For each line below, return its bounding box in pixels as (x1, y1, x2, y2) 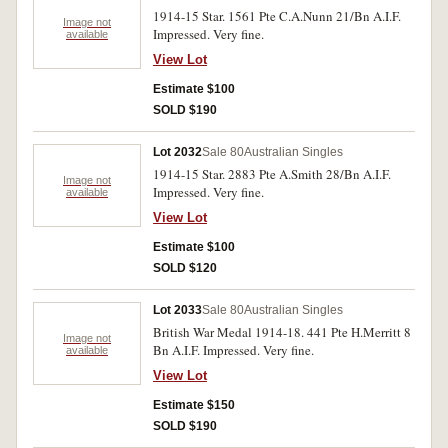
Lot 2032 (153, 145, 202, 159)
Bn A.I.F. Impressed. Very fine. (153, 341, 314, 359)
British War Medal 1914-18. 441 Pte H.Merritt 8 (153, 323, 411, 341)
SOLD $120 (153, 261, 217, 275)
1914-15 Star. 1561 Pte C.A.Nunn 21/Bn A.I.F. (153, 7, 401, 25)
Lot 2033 (153, 303, 202, 317)
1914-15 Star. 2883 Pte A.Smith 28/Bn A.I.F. (153, 165, 391, 183)
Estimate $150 (153, 398, 235, 412)
